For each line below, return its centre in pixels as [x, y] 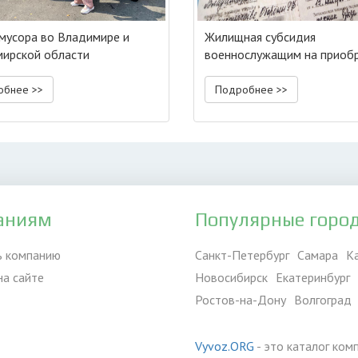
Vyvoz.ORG [225, 346]
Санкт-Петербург [242, 255]
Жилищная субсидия [261, 37]
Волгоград [323, 300]
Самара [318, 255]
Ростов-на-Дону [241, 300]
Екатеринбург [313, 277]
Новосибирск [231, 277]
